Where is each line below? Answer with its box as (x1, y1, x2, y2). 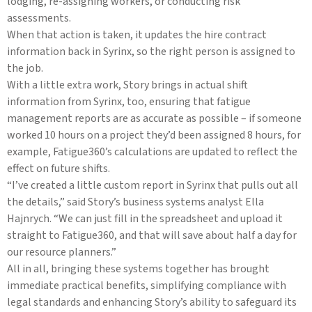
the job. (7, 61, 43, 77)
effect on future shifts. (7, 161, 110, 177)
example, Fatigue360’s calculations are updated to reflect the (7, 144, 297, 160)
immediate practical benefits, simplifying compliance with (7, 278, 286, 294)
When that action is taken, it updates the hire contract (7, 27, 267, 43)
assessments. (7, 10, 71, 26)
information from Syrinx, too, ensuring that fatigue (7, 94, 251, 110)
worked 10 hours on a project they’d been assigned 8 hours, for (7, 127, 301, 143)
